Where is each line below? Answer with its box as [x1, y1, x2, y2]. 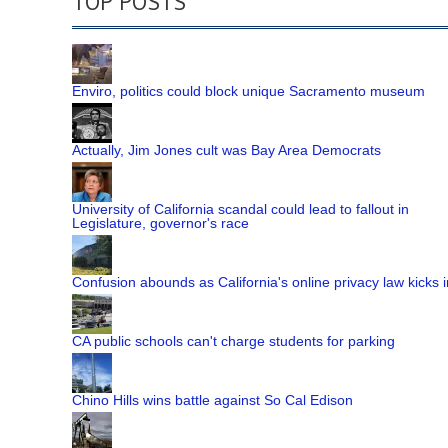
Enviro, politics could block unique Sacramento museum [72, 83, 425, 99]
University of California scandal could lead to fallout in [72, 201, 409, 217]
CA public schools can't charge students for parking [72, 333, 395, 349]
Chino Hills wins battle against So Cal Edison [72, 392, 353, 408]
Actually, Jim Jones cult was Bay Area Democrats [72, 142, 381, 158]
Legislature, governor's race [72, 215, 249, 231]
